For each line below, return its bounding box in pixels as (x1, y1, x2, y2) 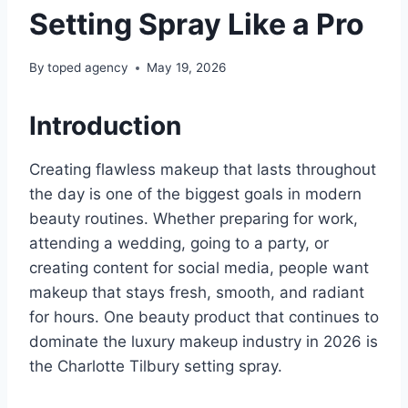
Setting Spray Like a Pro (29, 5, 364, 42)
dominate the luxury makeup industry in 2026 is (29, 332, 378, 352)
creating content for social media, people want (29, 259, 369, 278)
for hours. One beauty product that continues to (29, 308, 379, 327)
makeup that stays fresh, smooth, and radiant (29, 283, 364, 302)
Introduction (29, 110, 181, 142)
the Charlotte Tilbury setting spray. (29, 357, 282, 376)
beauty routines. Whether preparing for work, (29, 209, 358, 229)
